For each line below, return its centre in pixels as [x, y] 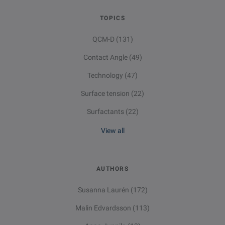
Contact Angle [106, 58]
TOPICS [113, 18]
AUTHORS [113, 169]
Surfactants [106, 112]
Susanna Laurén [104, 190]
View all [113, 131]
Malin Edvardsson [104, 208]
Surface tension [106, 94]
